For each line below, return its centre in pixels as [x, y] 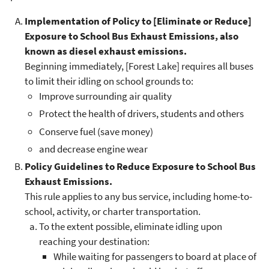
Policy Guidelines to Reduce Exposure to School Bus [140, 166]
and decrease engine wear [93, 149]
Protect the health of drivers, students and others [141, 114]
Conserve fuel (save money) [96, 131]
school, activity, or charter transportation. [113, 211]
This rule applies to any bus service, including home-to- [138, 196]
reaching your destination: [94, 241]
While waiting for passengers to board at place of [155, 256]
